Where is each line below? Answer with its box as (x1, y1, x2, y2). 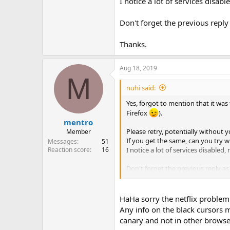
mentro (64, 117, 93, 127)
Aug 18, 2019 (120, 63, 157, 72)
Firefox (126, 108, 149, 118)
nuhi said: (126, 83, 156, 92)
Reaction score (48, 145, 90, 154)
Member (66, 127, 91, 136)
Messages (48, 137, 77, 146)
